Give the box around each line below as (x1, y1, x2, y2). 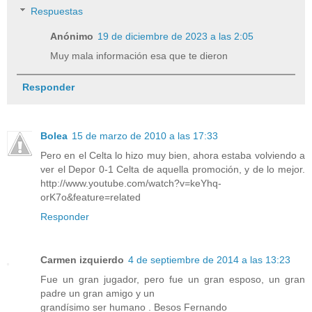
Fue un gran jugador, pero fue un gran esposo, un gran (40, 274, 305, 286)
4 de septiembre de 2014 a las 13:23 (128, 254, 290, 266)
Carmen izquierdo (40, 254, 124, 266)
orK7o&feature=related (40, 192, 141, 203)
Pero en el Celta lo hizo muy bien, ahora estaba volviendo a (40, 150, 305, 162)
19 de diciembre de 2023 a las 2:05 (97, 31, 254, 42)
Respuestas (31, 6, 84, 17)
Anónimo (50, 31, 94, 42)
